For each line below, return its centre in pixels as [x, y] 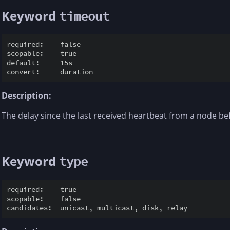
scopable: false [44, 199]
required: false [44, 44]
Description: [26, 96]
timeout [84, 16]
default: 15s [40, 63]
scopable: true [42, 54]
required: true [42, 190]
